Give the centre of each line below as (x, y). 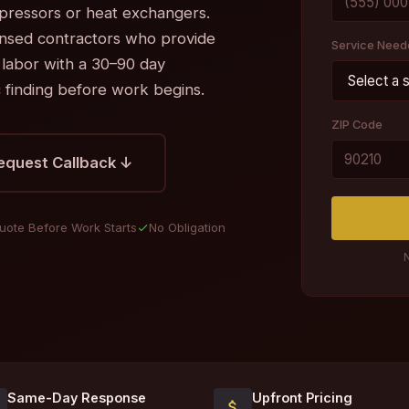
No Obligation (187, 227)
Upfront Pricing (302, 398)
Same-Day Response (77, 398)
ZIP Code (357, 125)
